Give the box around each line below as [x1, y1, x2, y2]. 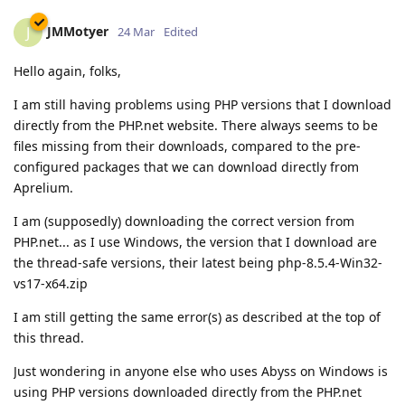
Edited [164, 23, 198, 40]
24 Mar [118, 23, 155, 40]
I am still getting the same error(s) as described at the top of [14, 307, 381, 325]
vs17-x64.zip [14, 274, 88, 292]
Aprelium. [14, 178, 73, 196]
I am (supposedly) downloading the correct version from [14, 212, 354, 230]
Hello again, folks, [14, 61, 121, 80]
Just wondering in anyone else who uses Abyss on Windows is [14, 362, 388, 380]
